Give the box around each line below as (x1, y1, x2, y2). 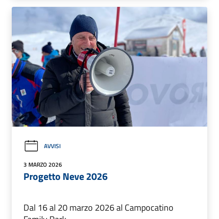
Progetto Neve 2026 (23, 168, 108, 184)
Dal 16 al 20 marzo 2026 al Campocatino (23, 200, 174, 214)
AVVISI (44, 141, 61, 151)
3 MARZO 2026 (23, 159, 62, 169)
